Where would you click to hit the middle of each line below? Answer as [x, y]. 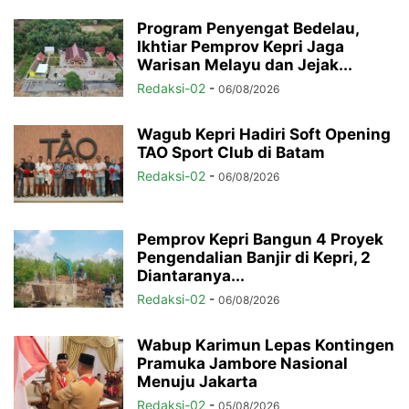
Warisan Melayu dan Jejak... [245, 65]
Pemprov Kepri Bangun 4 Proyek [260, 240]
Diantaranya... [191, 276]
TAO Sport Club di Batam [231, 153]
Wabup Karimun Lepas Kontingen [266, 346]
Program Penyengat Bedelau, [248, 29]
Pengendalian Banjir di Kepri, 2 [254, 258]
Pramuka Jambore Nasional [242, 364]
